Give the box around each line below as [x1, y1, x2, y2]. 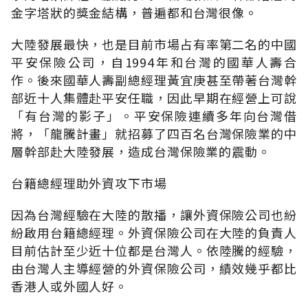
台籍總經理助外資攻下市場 [11, 173, 167, 192]
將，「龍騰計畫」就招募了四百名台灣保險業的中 [11, 124, 297, 142]
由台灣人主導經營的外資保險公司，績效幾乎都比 [11, 258, 297, 277]
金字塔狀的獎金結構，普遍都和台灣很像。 [11, 3, 258, 21]
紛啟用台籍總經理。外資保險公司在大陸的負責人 [11, 223, 297, 241]
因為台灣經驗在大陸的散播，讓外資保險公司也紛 [11, 205, 297, 223]
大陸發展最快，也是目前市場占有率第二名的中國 [11, 34, 297, 53]
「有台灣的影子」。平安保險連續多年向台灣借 [11, 106, 297, 124]
